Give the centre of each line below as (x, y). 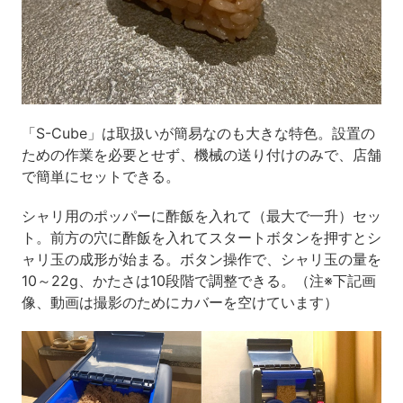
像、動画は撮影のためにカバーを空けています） (179, 303)
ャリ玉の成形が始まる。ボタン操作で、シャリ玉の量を (201, 260)
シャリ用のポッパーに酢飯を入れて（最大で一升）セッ (201, 216)
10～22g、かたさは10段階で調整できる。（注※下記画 (198, 281)
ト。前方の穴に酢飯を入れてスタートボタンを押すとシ (201, 238)
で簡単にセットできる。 (100, 177)
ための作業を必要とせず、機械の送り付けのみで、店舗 (201, 155)
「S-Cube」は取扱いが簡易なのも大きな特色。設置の (198, 134)
